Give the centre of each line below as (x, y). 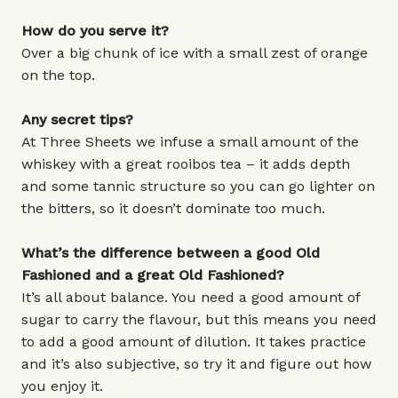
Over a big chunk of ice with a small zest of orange (195, 53)
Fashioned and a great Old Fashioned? (153, 275)
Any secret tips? (77, 119)
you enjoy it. (62, 386)
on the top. (58, 75)
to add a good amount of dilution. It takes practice (194, 342)
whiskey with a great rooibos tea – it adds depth (186, 164)
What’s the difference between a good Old (171, 253)
